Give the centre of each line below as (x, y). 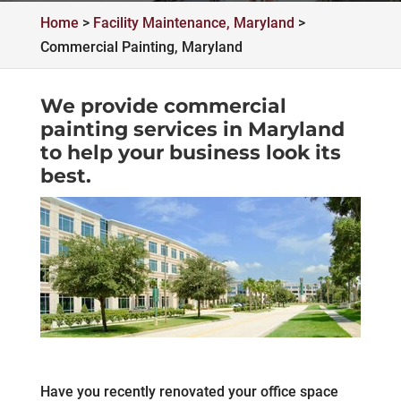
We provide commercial (163, 106)
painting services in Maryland (192, 129)
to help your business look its (190, 153)
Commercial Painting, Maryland (141, 47)
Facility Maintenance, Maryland (193, 23)
